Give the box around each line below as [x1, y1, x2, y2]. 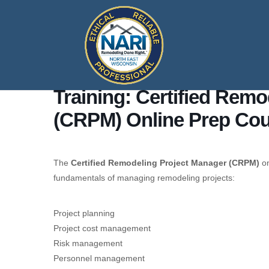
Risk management [53, 238, 122, 248]
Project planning [53, 208, 115, 218]
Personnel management [53, 253, 145, 263]
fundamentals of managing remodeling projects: [53, 173, 235, 183]
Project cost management [53, 223, 151, 233]
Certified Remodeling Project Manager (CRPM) [71, 158, 259, 168]
